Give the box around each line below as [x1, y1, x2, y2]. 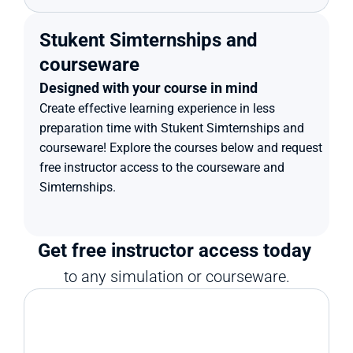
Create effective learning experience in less [39, 101, 275, 116]
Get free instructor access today [37, 240, 316, 262]
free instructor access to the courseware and [39, 160, 284, 175]
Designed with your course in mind [39, 80, 258, 96]
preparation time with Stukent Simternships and [39, 121, 304, 136]
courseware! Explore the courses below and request [39, 140, 322, 155]
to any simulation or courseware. [63, 267, 290, 286]
